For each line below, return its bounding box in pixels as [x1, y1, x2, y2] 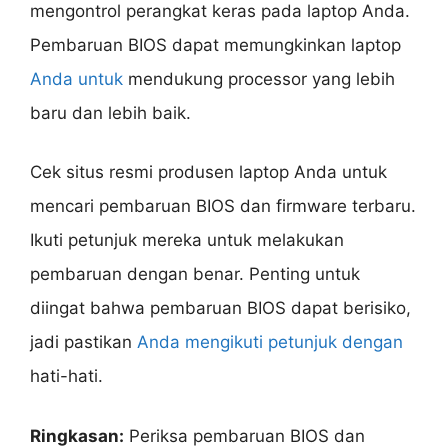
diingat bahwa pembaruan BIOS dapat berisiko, [30, 298, 411, 319]
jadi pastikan [30, 332, 137, 353]
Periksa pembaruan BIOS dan [124, 425, 365, 446]
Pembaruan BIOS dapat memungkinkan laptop [30, 34, 401, 55]
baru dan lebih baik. [30, 102, 191, 123]
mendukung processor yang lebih [123, 68, 395, 89]
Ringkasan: [30, 425, 124, 446]
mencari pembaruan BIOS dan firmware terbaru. [30, 196, 416, 217]
